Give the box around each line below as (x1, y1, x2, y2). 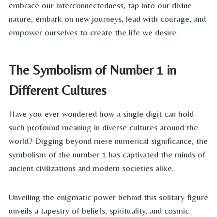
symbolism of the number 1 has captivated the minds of (9, 149, 205, 160)
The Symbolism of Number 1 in (9, 62, 176, 78)
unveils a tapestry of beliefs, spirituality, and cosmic (9, 205, 189, 216)
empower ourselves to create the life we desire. (9, 27, 178, 38)
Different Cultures (9, 82, 107, 98)
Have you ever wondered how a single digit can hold (9, 108, 194, 119)
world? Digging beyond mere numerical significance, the (9, 136, 208, 146)
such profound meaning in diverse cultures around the (9, 122, 198, 133)
